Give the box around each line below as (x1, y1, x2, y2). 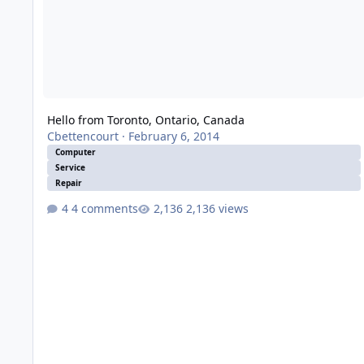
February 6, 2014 (128, 128, 219, 145)
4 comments (71, 200, 138, 216)
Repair (54, 177, 82, 189)
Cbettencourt (46, 128, 119, 145)
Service (54, 162, 85, 174)
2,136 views (185, 200, 249, 216)
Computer (54, 146, 96, 158)
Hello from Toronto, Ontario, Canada (46, 112, 245, 128)
